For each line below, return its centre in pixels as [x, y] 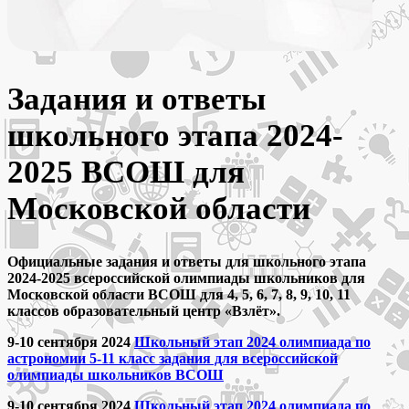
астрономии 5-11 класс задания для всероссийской [173, 359]
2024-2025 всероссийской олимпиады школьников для [186, 278]
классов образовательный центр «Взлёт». [144, 311]
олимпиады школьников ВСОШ [115, 375]
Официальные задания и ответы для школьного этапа [187, 262]
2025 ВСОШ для [126, 173]
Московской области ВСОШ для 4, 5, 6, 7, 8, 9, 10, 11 [179, 295]
